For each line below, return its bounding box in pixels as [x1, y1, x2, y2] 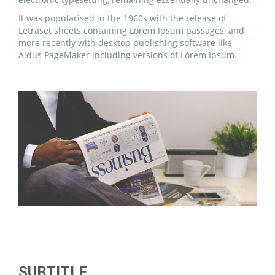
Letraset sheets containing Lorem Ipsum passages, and [18, 25, 244, 37]
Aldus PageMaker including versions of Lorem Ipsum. [18, 49, 237, 61]
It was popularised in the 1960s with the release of [18, 12, 227, 25]
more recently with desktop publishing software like [18, 37, 232, 49]
